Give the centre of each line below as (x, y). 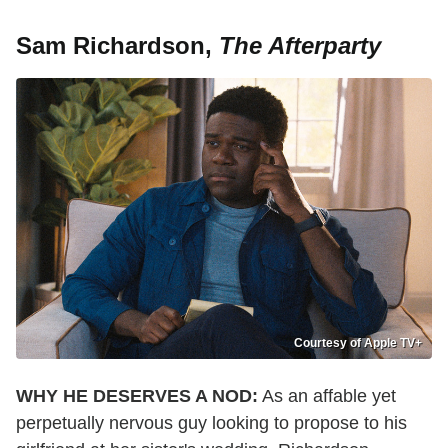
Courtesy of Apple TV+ (358, 343)
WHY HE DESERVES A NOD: (137, 396)
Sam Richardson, (117, 45)
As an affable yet (327, 396)
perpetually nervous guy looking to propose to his (211, 423)
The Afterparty (300, 45)
